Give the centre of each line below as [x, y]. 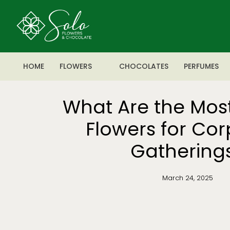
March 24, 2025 [187, 178]
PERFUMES [201, 66]
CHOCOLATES [144, 66]
